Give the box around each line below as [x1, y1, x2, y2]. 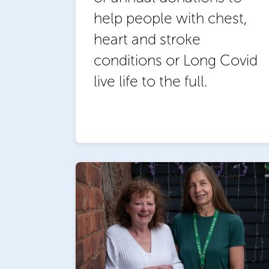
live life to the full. [93, 71, 207, 91]
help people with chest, [93, 8, 247, 28]
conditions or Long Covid [93, 50, 258, 70]
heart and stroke [93, 29, 201, 49]
